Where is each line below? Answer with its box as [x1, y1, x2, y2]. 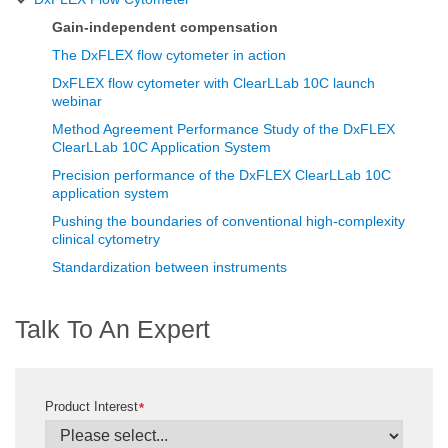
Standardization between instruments [52, 258, 287, 275]
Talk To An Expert [15, 314, 210, 343]
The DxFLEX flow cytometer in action [52, 46, 286, 63]
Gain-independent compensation [52, 18, 278, 35]
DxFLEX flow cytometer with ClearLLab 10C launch [52, 74, 375, 91]
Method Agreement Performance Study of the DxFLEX [52, 120, 395, 137]
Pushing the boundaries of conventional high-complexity [52, 212, 405, 229]
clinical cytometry [52, 230, 160, 247]
